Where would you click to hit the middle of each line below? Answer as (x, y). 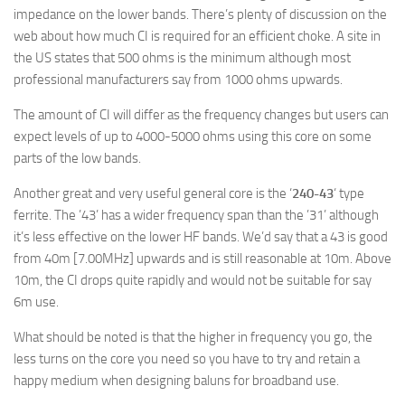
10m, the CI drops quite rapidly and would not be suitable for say (193, 280)
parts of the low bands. (77, 158)
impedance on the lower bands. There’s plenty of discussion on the (200, 14)
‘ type (349, 193)
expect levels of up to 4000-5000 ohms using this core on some (193, 136)
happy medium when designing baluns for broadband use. (176, 380)
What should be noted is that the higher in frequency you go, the (193, 337)
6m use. (36, 301)
